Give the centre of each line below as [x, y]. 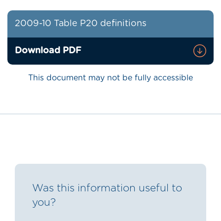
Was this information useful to [107, 188]
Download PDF [48, 51]
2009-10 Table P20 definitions [81, 24]
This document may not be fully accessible [110, 78]
